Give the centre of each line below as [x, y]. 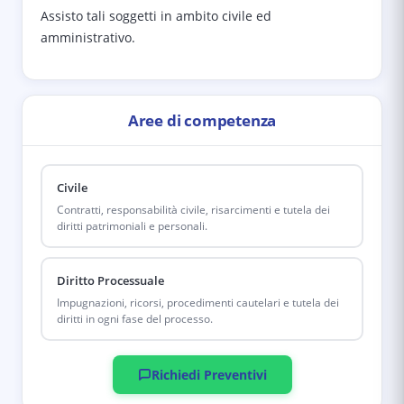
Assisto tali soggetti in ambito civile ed [156, 16]
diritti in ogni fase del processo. [134, 318]
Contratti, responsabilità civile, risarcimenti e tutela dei [193, 209]
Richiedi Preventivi [209, 375]
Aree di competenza [202, 120]
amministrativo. [88, 37]
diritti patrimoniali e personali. [132, 225]
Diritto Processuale [110, 280]
